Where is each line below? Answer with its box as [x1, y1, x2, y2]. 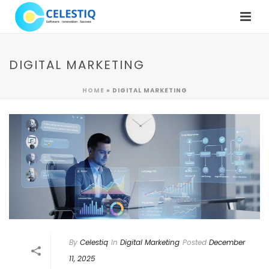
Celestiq [80, 237, 108, 247]
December [209, 237, 245, 247]
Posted [183, 237, 207, 247]
